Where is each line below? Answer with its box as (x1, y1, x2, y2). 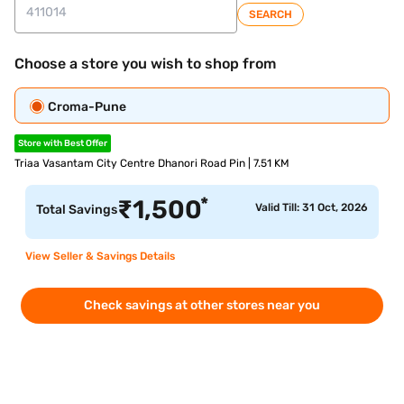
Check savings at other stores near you (84, 298, 320, 313)
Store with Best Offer (18, 138, 107, 149)
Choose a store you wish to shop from (14, 55, 276, 72)
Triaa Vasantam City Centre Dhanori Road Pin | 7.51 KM (14, 157, 289, 170)
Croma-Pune (48, 99, 126, 115)
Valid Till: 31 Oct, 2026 (255, 201, 368, 214)
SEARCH (249, 8, 292, 21)
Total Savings (36, 202, 117, 217)
